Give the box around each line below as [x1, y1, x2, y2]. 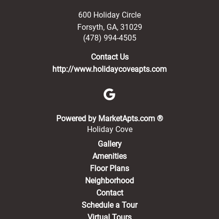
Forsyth [77, 22, 103, 32]
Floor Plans [90, 163, 129, 173]
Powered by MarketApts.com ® [56, 113, 163, 123]
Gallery [97, 139, 122, 149]
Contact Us [90, 52, 129, 62]
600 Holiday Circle [78, 10, 141, 20]
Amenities [92, 151, 127, 161]
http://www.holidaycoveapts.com [52, 65, 167, 74]
